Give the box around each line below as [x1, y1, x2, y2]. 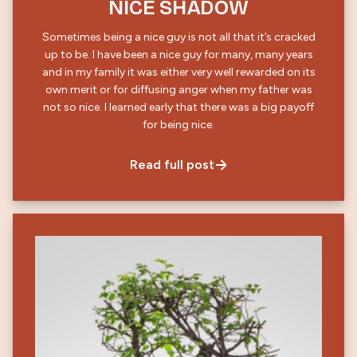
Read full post [130, 157, 214, 173]
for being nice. [143, 118, 214, 132]
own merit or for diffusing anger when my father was [45, 83, 312, 97]
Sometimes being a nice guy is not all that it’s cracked [41, 30, 316, 45]
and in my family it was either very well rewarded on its [41, 65, 316, 80]
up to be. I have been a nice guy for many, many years [44, 48, 92, 62]
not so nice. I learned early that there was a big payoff [43, 100, 104, 115]
